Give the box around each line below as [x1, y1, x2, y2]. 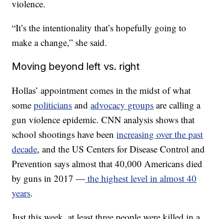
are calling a [153, 99, 201, 111]
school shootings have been [12, 128, 117, 140]
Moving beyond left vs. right [12, 60, 140, 72]
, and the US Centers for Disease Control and [37, 143, 205, 155]
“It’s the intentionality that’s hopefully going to [12, 22, 187, 34]
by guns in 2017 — [12, 172, 86, 184]
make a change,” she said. [12, 36, 108, 48]
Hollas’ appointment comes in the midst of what [12, 84, 191, 96]
